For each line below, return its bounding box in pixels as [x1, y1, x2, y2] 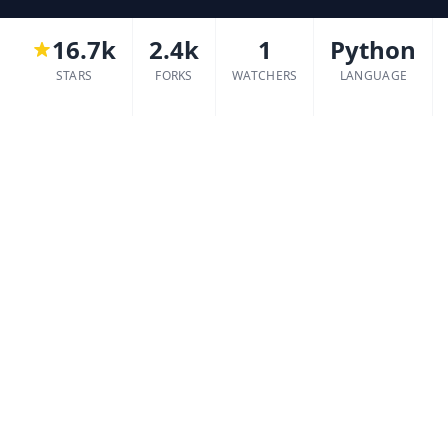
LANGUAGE [339, 67, 408, 84]
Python [330, 33, 417, 66]
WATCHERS [232, 67, 298, 84]
